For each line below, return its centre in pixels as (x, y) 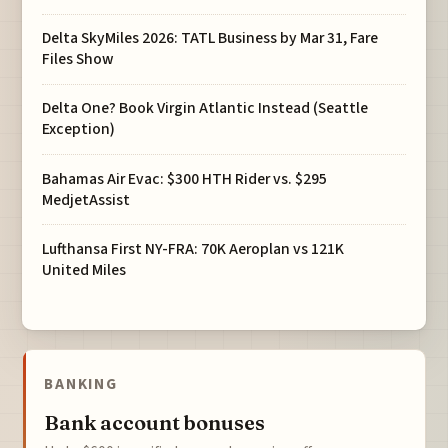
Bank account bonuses (155, 422)
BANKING (81, 383)
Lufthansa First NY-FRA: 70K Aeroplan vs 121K (193, 248)
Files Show (78, 59)
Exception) (79, 129)
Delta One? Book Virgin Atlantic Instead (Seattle (205, 108)
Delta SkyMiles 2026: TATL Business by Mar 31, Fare (210, 38)
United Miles (84, 269)
